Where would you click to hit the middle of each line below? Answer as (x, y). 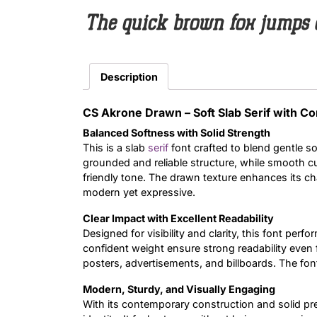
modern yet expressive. (139, 192)
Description (129, 76)
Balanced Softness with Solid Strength (177, 133)
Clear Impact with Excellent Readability (178, 219)
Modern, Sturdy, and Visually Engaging (179, 289)
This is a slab (115, 148)
